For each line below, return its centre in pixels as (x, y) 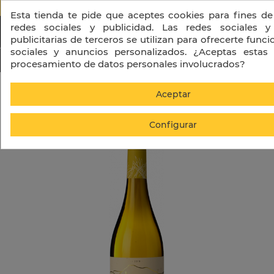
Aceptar (173, 94)
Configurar (173, 125)
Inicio (84, 90)
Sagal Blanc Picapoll (166, 90)
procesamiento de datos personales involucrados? (127, 64)
